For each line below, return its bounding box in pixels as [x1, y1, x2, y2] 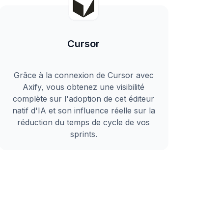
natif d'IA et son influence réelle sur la [12, 106, 155, 115]
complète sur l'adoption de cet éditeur [13, 94, 155, 104]
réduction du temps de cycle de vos [17, 117, 150, 127]
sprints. [70, 129, 97, 139]
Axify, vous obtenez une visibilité [23, 82, 145, 92]
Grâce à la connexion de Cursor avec [13, 70, 154, 80]
